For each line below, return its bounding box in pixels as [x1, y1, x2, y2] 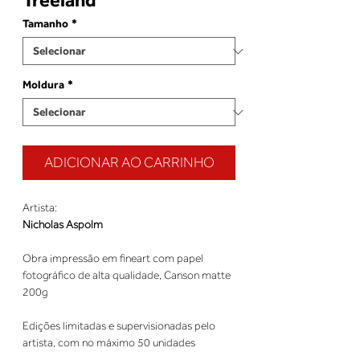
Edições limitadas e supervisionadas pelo [22, 319, 215, 333]
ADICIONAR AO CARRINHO [43, 154, 215, 171]
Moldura [22, 78, 64, 92]
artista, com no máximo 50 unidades [22, 336, 195, 350]
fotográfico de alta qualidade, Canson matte [22, 268, 231, 282]
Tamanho [22, 17, 68, 31]
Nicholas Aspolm [22, 218, 103, 231]
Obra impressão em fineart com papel [22, 252, 203, 265]
